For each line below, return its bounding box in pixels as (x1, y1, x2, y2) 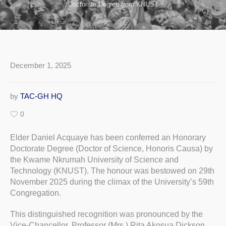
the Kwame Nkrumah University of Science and (10, 155, 179, 164)
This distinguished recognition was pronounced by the (10, 210, 203, 219)
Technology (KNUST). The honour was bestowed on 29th (10, 166, 214, 176)
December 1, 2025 (10, 61, 71, 70)
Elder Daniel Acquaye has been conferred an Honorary (10, 133, 206, 142)
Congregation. (10, 189, 61, 198)
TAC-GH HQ (20, 92, 63, 101)
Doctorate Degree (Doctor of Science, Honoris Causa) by (10, 144, 213, 153)
